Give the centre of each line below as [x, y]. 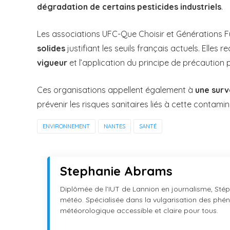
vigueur [52, 63]
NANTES [114, 127]
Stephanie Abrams [116, 171]
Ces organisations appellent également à [116, 90]
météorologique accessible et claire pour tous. [139, 211]
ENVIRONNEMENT [66, 127]
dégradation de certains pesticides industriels [129, 7]
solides [51, 49]
